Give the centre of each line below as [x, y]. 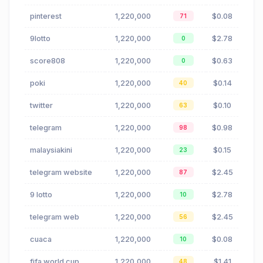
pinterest [46, 16]
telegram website [61, 173]
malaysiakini [51, 150]
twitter [41, 106]
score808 [48, 61]
